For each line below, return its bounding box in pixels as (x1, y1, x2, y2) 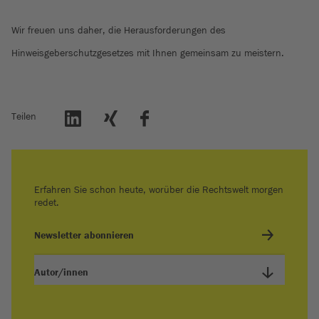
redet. (34, 197, 59, 209)
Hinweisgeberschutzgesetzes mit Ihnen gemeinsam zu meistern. (11, 48, 284, 59)
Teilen (11, 111, 36, 122)
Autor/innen (34, 267, 88, 278)
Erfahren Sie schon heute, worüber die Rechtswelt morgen (34, 184, 283, 196)
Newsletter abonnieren (34, 230, 134, 241)
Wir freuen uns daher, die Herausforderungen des (11, 25, 226, 36)
